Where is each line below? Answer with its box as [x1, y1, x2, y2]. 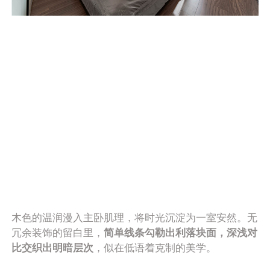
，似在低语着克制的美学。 [93, 242, 217, 254]
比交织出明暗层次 [11, 242, 94, 254]
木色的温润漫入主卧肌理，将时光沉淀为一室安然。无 [11, 212, 258, 224]
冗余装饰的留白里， [11, 227, 104, 239]
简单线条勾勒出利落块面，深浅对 [104, 227, 258, 239]
